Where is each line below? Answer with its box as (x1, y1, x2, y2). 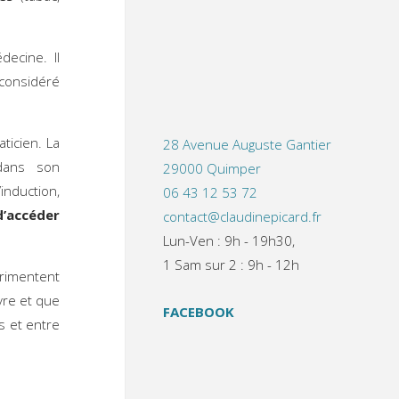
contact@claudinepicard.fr (163, 208, 322, 225)
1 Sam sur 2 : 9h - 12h (163, 256, 299, 273)
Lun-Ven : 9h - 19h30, (163, 232, 295, 249)
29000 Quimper (163, 159, 261, 177)
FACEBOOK (163, 302, 234, 321)
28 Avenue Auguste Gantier (163, 135, 331, 153)
